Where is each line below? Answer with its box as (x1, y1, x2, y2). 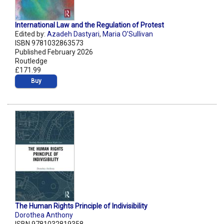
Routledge (15, 57, 47, 65)
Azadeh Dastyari (47, 30, 99, 38)
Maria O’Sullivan (102, 30, 153, 38)
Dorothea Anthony (15, 211, 73, 219)
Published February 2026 (15, 48, 93, 56)
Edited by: (15, 30, 47, 38)
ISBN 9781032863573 (15, 39, 83, 47)
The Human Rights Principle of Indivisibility (15, 202, 147, 210)
